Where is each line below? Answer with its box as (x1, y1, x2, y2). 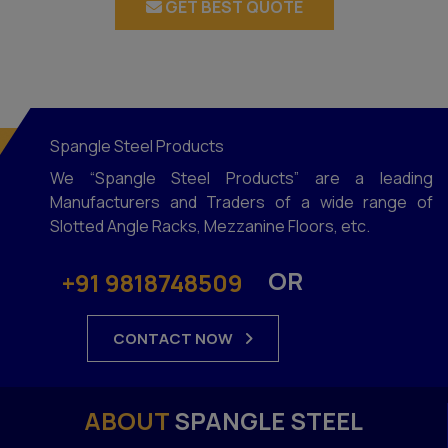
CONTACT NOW (113, 328, 236, 350)
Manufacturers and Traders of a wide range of (50, 190, 433, 213)
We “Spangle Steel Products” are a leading (50, 166, 433, 189)
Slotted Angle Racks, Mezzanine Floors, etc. (50, 214, 370, 237)
